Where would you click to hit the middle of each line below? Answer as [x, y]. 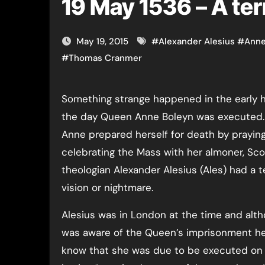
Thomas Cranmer [105, 58]
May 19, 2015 [104, 41]
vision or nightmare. [107, 188]
